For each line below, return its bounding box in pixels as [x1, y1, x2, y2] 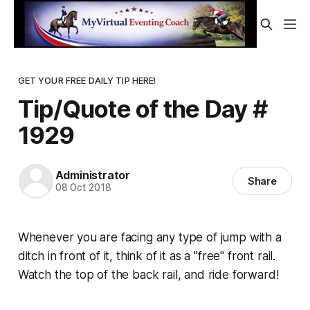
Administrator [55, 168, 130, 183]
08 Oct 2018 [55, 182, 111, 194]
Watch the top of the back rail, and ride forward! [17, 267, 279, 282]
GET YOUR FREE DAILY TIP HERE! [17, 74, 156, 86]
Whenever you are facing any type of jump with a [17, 230, 282, 244]
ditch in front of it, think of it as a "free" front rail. [17, 248, 276, 263]
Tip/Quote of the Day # [17, 93, 267, 123]
